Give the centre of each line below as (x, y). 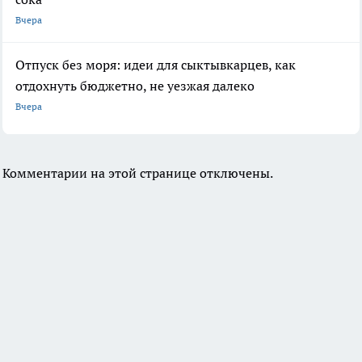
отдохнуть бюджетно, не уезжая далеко (135, 85)
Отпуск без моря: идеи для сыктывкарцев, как (156, 64)
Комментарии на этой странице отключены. (138, 173)
